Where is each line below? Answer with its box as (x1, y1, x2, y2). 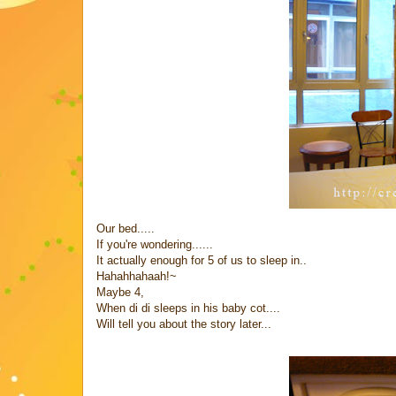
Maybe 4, (96, 285, 144, 299)
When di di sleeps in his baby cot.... (96, 301, 280, 315)
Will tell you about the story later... (96, 316, 271, 331)
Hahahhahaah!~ (96, 269, 177, 283)
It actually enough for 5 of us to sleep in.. (96, 253, 307, 267)
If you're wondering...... (96, 237, 213, 251)
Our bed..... (96, 221, 155, 235)
